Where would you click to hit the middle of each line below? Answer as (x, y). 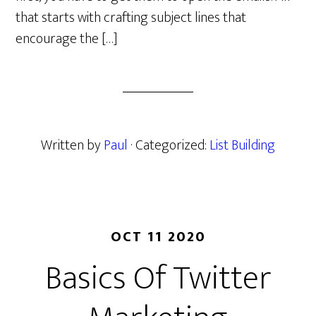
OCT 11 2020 (158, 237)
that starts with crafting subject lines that (131, 18)
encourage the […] (67, 39)
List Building (242, 145)
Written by (72, 145)
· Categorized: (170, 145)
